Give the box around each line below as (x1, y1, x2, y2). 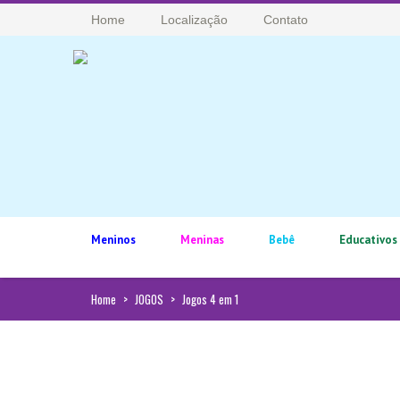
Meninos (91, 232, 136, 247)
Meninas (180, 232, 224, 247)
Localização (161, 12, 228, 27)
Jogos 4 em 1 (182, 290, 238, 308)
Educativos (339, 232, 397, 247)
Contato (263, 12, 308, 27)
